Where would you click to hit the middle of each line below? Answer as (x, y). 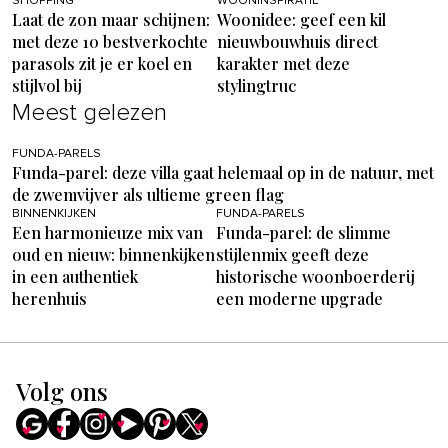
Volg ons (62, 391)
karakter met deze (283, 63)
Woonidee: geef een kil (301, 19)
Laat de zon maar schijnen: (111, 19)
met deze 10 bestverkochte (110, 41)
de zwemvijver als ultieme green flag (148, 194)
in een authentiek (75, 276)
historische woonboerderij (315, 276)
